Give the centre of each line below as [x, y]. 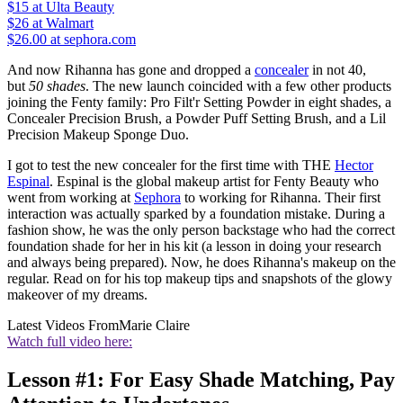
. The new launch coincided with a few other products [238, 86]
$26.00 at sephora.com [72, 40]
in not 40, [337, 70]
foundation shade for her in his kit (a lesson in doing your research [194, 246]
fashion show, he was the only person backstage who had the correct [201, 230]
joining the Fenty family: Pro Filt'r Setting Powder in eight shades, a [199, 103]
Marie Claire [154, 326]
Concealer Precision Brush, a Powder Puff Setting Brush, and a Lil [197, 119]
